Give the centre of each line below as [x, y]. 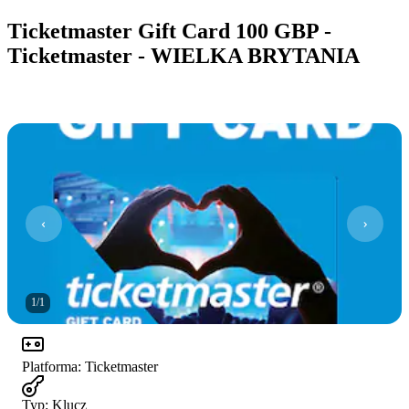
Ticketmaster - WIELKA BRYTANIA [184, 55]
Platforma [50, 366]
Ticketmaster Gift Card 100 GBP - [169, 31]
